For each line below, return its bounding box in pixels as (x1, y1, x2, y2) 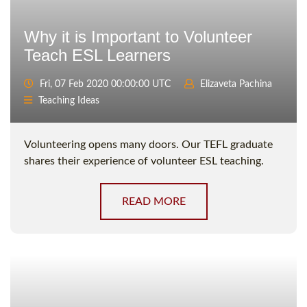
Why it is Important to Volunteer (24, 27, 252, 47)
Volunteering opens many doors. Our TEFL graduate (24, 139, 273, 151)
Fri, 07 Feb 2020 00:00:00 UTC (37, 79, 171, 90)
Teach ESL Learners (24, 46, 171, 65)
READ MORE (121, 196, 186, 208)
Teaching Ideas (38, 96, 99, 106)
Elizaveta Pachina (200, 79, 272, 90)
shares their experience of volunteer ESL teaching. (24, 156, 264, 167)
